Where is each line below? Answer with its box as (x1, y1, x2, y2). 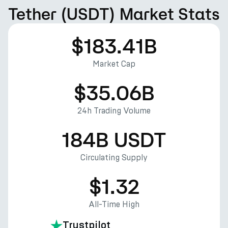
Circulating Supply (80, 153, 148, 162)
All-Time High (89, 199, 139, 209)
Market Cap (93, 59, 135, 69)
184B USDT (62, 128, 166, 151)
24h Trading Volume (77, 106, 151, 116)
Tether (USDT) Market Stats (8, 5, 220, 23)
